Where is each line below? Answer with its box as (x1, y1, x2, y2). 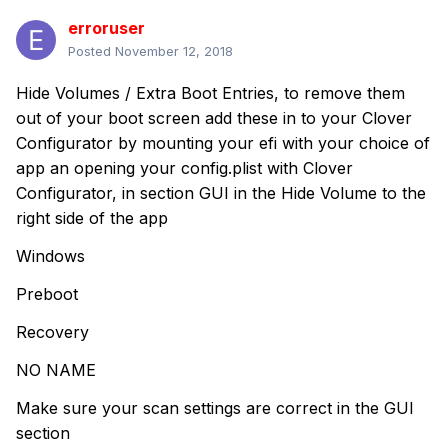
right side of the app (16, 208, 168, 229)
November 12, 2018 (115, 43, 233, 60)
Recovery (16, 322, 89, 343)
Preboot (16, 284, 78, 305)
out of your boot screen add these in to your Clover (16, 108, 412, 129)
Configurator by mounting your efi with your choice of (16, 133, 430, 154)
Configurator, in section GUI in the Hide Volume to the (16, 183, 426, 204)
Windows (16, 246, 85, 267)
